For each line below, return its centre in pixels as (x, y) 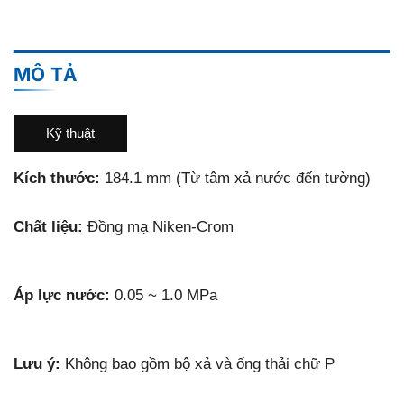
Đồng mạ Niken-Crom (158, 226)
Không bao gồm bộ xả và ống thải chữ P (197, 364)
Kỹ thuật (70, 133)
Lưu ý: (37, 364)
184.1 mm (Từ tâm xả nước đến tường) (235, 178)
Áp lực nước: (61, 296)
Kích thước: (56, 178)
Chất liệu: (48, 226)
